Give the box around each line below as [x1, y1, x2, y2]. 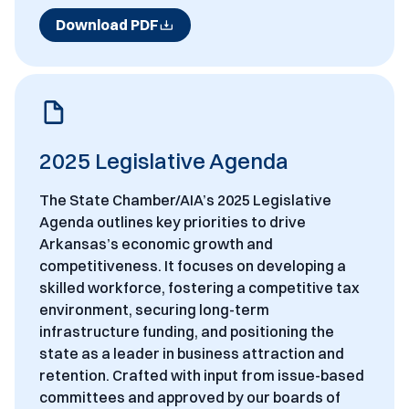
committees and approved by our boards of [38, 388, 341, 407]
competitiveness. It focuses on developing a [38, 257, 346, 276]
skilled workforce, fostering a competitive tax [38, 278, 360, 298]
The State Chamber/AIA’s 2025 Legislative [38, 191, 331, 210]
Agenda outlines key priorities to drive [38, 213, 306, 232]
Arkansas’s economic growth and [38, 235, 273, 254]
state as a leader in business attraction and [38, 344, 344, 363]
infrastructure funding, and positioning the [38, 322, 334, 341]
